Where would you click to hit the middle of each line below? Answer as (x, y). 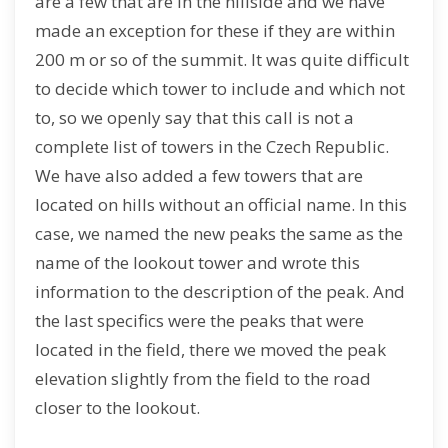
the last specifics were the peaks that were (199, 320)
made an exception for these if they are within (215, 30)
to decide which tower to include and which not (220, 88)
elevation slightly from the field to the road (203, 378)
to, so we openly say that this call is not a (194, 117)
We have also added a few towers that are (199, 175)
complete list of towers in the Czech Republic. (212, 146)
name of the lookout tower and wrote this (197, 262)
